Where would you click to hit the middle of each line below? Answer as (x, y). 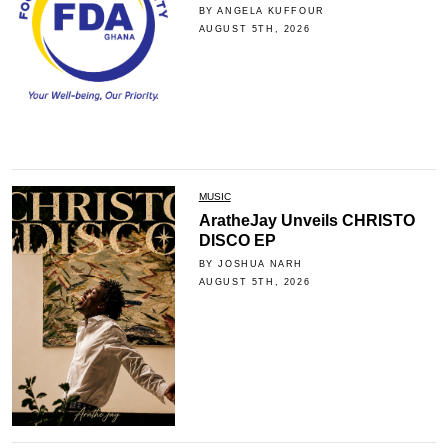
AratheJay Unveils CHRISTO (306, 220)
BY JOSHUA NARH (251, 263)
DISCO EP (237, 240)
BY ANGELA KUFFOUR (261, 10)
